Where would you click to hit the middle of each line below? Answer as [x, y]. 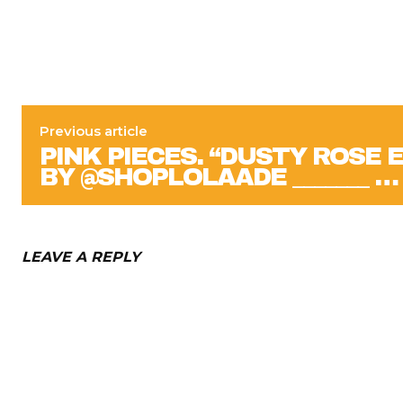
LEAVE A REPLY [81, 257]
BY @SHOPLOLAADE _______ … [219, 177]
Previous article [94, 131]
